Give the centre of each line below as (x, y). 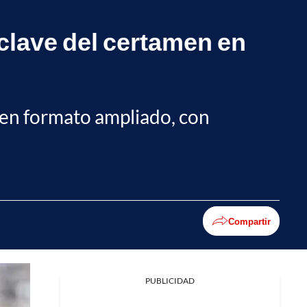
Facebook (73, 290)
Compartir (249, 221)
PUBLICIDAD (170, 281)
